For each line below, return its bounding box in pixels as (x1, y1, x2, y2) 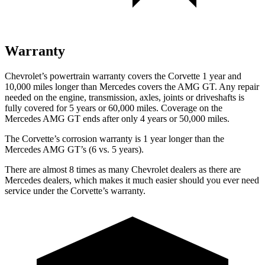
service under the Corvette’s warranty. (5, 185, 146, 196)
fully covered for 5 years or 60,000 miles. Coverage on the (5, 102, 222, 113)
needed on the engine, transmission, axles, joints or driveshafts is (5, 92, 244, 102)
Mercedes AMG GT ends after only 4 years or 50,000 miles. (5, 113, 230, 124)
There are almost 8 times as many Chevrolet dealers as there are (5, 164, 241, 174)
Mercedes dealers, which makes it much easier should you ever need (5, 174, 259, 185)
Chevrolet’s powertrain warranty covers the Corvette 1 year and (5, 70, 241, 81)
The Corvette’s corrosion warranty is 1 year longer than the (5, 133, 224, 144)
